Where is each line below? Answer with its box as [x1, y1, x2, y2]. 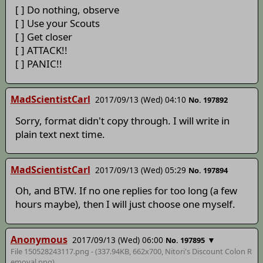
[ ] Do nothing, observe [15, 3, 119, 17]
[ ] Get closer [15, 30, 72, 44]
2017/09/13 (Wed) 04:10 [95, 94, 186, 106]
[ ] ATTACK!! [15, 43, 68, 58]
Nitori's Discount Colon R [164, 246, 252, 257]
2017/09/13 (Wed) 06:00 [72, 234, 163, 246]
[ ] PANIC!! [15, 57, 62, 71]
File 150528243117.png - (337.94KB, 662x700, [10, 246, 165, 257]
